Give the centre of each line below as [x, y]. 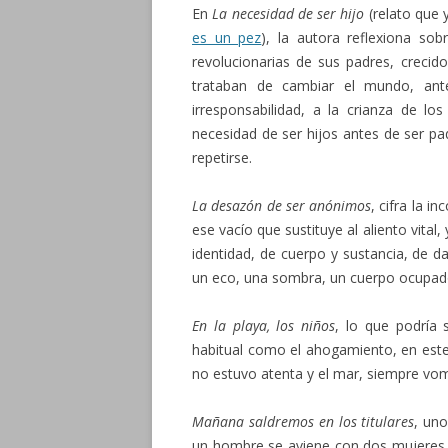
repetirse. [222, 157]
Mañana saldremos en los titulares [303, 421]
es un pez [227, 37]
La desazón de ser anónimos [282, 205]
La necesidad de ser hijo [288, 13]
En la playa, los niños [264, 325]
